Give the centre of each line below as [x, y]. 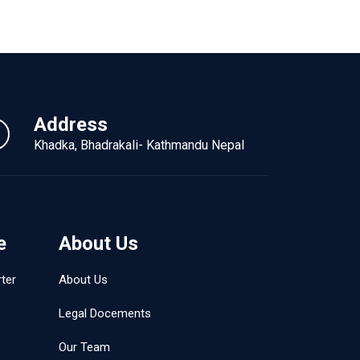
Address [71, 125]
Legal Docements [105, 313]
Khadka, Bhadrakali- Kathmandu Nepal [139, 145]
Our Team [84, 347]
